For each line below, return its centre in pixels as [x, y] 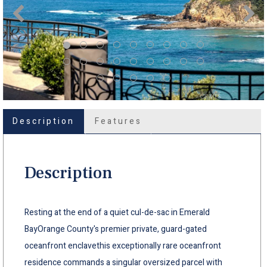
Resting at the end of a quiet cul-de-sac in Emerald [117, 212]
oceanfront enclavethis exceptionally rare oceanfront [123, 246]
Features [118, 121]
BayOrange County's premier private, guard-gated [116, 229]
